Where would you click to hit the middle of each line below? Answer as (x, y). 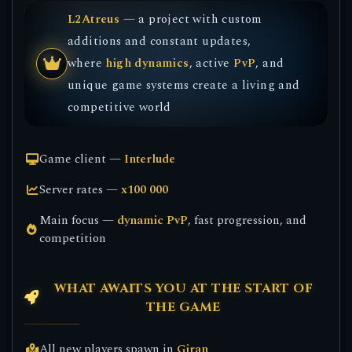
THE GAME (183, 307)
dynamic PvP (153, 220)
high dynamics (147, 63)
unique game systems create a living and (184, 85)
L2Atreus (94, 19)
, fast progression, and (247, 220)
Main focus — (79, 220)
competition (73, 238)
